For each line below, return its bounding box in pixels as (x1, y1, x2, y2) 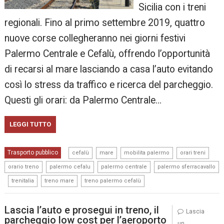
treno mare (44, 177, 74, 184)
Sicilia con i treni (138, 1, 206, 13)
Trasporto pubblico (7, 149, 58, 156)
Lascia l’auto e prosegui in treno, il (4, 203, 159, 216)
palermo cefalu (49, 163, 91, 170)
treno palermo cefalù (84, 177, 141, 184)
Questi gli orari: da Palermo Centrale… (4, 94, 162, 106)
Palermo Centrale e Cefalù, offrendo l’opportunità (4, 48, 210, 60)
